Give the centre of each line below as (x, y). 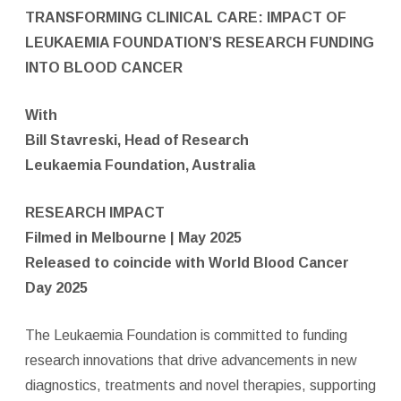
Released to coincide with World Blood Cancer (187, 262)
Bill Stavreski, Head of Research (137, 140)
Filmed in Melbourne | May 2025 (133, 237)
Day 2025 (56, 287)
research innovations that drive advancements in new (191, 360)
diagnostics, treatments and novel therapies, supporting (200, 385)
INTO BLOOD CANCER (103, 67)
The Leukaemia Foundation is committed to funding (186, 335)
